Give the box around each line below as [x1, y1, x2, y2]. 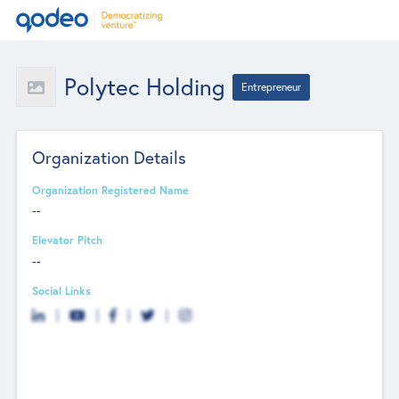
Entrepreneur [241, 80, 302, 94]
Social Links [32, 282, 92, 297]
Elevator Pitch [32, 232, 103, 248]
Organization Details [32, 146, 187, 168]
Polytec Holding [63, 72, 225, 102]
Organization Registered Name [32, 182, 190, 197]
